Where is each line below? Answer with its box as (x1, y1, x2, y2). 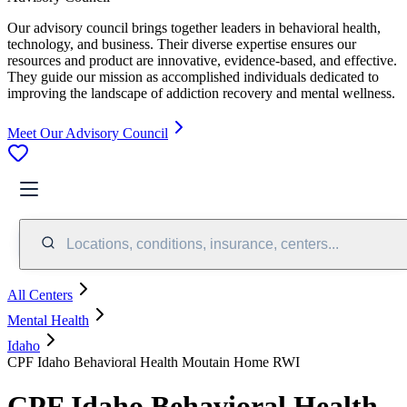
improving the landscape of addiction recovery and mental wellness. (7, 84, 395, 101)
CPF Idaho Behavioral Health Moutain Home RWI (7, 353, 300, 370)
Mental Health (7, 312, 89, 328)
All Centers (7, 286, 73, 303)
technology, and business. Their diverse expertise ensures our (7, 35, 356, 52)
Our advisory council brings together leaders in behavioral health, (7, 19, 381, 35)
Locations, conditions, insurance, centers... (66, 235, 339, 252)
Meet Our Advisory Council (7, 124, 168, 141)
